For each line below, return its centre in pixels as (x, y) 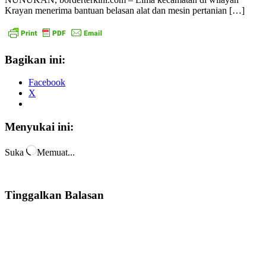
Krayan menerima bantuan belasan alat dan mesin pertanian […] (125, 10)
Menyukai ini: (39, 127)
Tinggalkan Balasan (54, 195)
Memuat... (56, 152)
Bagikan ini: (35, 59)
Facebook (47, 83)
